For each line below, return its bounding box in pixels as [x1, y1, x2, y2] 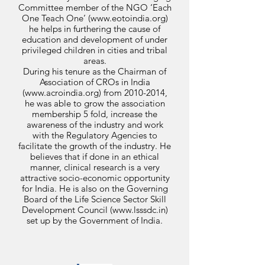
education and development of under [22, 34, 167, 45]
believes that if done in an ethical [30, 151, 159, 162]
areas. [83, 55, 106, 66]
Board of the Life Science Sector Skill [23, 193, 166, 205]
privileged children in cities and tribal [22, 44, 167, 56]
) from [98, 87, 124, 98]
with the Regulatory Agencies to [32, 130, 157, 141]
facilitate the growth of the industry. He [18, 140, 171, 151]
